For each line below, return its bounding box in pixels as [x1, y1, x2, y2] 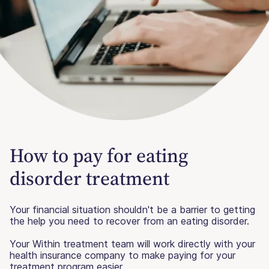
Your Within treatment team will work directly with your [10, 237, 255, 250]
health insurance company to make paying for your [10, 249, 235, 261]
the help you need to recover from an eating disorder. [10, 214, 249, 227]
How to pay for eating [10, 142, 188, 169]
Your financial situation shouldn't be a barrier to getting [10, 203, 255, 216]
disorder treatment [10, 165, 169, 192]
